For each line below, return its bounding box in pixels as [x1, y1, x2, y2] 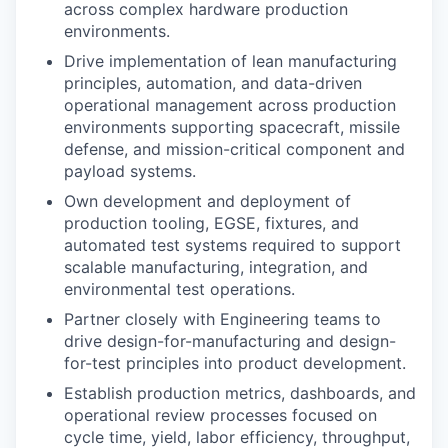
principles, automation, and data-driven [64, 73, 362, 93]
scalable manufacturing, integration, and [64, 257, 368, 277]
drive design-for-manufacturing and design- [64, 331, 396, 351]
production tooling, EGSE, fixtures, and [64, 213, 359, 233]
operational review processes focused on [64, 405, 377, 425]
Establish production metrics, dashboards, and [64, 383, 416, 403]
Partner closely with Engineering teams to [64, 309, 381, 329]
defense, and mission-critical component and [64, 139, 405, 159]
